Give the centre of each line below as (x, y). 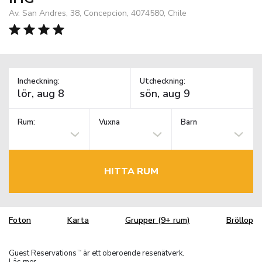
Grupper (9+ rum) (158, 220)
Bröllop (240, 220)
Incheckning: (39, 81)
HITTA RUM (131, 171)
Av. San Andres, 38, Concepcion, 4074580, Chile (98, 13)
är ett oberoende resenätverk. (133, 253)
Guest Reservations (43, 253)
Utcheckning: (163, 81)
